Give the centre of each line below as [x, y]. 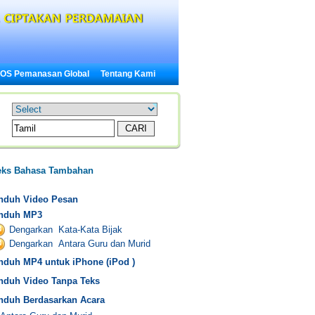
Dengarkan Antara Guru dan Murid [79, 244]
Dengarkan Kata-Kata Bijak [65, 230]
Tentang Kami [128, 74]
